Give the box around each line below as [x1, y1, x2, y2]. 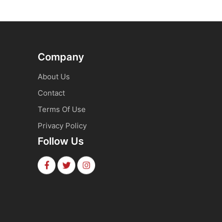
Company [38, 50, 84, 63]
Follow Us [38, 135, 84, 148]
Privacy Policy [38, 120, 87, 130]
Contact [38, 88, 65, 98]
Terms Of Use [38, 104, 86, 114]
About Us [38, 71, 70, 81]
